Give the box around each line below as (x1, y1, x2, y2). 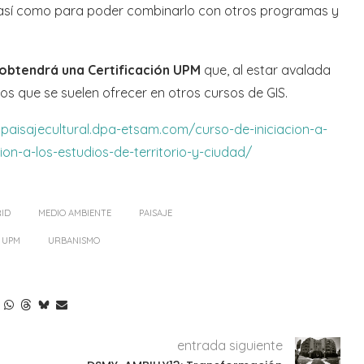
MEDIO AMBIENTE (38, 207, 111, 219)
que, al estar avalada (201, 62, 331, 79)
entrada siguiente (176, 337, 283, 354)
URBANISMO (48, 235, 100, 247)
